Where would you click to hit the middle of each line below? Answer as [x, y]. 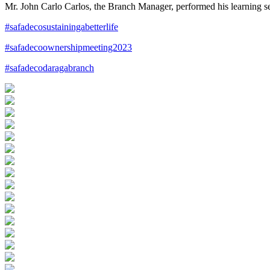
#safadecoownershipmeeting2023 [68, 47]
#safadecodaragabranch [49, 67]
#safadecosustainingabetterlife [61, 27]
